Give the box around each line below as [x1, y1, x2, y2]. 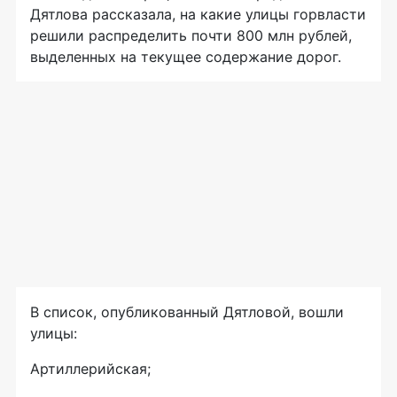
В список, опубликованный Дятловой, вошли [30, 303, 344, 322]
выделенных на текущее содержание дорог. [30, 48, 341, 66]
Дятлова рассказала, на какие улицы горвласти [30, 5, 366, 24]
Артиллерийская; [30, 360, 151, 378]
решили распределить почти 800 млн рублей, [30, 27, 352, 45]
